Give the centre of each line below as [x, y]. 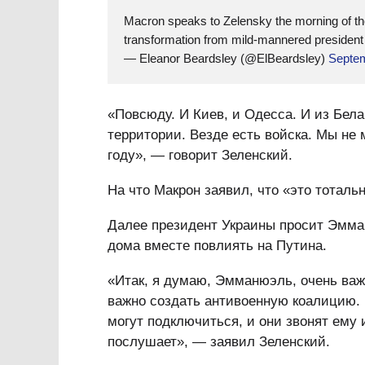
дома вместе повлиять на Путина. [217, 246]
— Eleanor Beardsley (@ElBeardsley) [226, 58]
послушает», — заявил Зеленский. [219, 342]
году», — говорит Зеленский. [200, 155]
